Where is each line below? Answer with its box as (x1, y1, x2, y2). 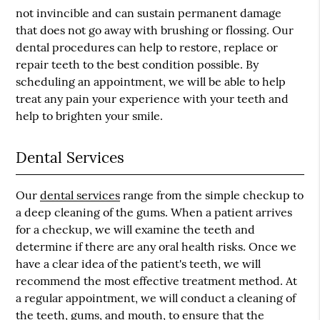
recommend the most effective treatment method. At (16, 274, 298, 288)
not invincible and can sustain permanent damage (16, 6, 282, 20)
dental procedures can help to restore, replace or (16, 40, 279, 54)
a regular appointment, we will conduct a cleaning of (16, 291, 296, 305)
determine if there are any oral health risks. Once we (16, 239, 297, 254)
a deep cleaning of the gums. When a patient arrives (16, 205, 293, 219)
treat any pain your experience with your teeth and (16, 91, 289, 106)
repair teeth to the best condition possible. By (16, 57, 259, 71)
